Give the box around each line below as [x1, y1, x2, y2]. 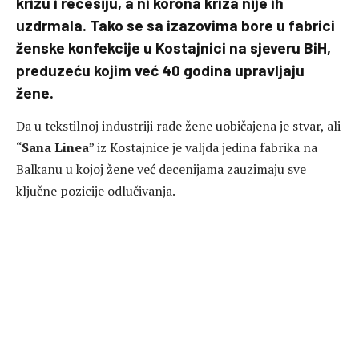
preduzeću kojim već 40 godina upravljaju [16, 60, 305, 79]
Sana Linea [22, 139, 89, 157]
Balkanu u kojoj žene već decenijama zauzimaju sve [16, 160, 306, 179]
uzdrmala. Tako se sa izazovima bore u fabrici [16, 15, 335, 34]
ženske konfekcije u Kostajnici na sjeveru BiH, [16, 38, 331, 57]
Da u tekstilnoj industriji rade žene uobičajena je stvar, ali [16, 117, 341, 135]
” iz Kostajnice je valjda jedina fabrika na [89, 139, 317, 157]
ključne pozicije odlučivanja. [16, 182, 175, 200]
